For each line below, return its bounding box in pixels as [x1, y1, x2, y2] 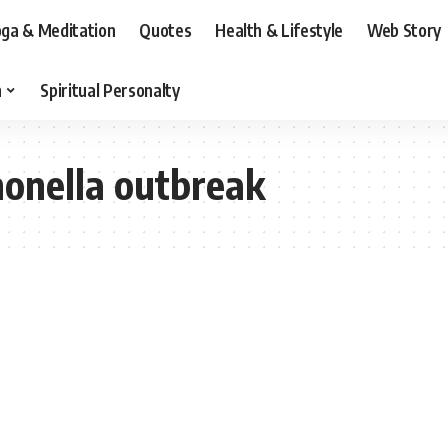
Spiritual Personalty [40, 78, 180, 101]
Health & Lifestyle [215, 18, 344, 41]
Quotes [139, 18, 192, 41]
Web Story [367, 18, 442, 41]
